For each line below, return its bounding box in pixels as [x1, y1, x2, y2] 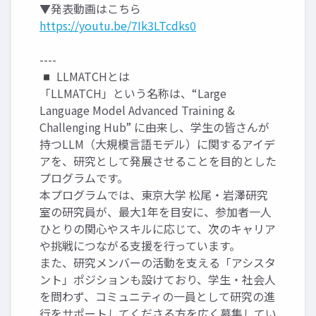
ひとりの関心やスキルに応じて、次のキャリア [39, 220, 276, 237]
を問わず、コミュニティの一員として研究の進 [39, 288, 275, 305]
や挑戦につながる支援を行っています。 [39, 237, 241, 254]
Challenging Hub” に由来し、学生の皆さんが [39, 119, 269, 135]
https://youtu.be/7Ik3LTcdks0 [39, 17, 196, 34]
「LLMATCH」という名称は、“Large [39, 85, 226, 102]
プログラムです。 [39, 169, 128, 186]
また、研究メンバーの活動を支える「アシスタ [39, 254, 276, 271]
